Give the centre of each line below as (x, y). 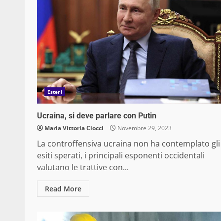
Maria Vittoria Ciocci (74, 128)
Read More (63, 189)
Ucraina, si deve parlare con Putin (97, 116)
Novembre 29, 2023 (144, 128)
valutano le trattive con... (83, 167)
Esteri (55, 92)
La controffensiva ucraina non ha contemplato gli (129, 144)
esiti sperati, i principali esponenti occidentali (121, 156)
